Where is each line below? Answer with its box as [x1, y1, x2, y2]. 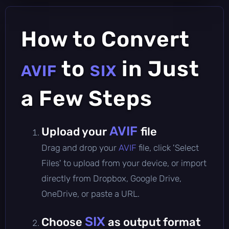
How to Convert [21, 26, 190, 52]
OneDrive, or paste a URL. [41, 188, 140, 199]
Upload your [41, 124, 109, 139]
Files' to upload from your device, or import [41, 157, 207, 168]
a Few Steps [21, 85, 152, 111]
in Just [117, 56, 199, 82]
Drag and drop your [41, 142, 119, 153]
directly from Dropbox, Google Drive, [41, 173, 181, 184]
